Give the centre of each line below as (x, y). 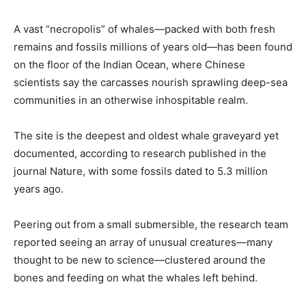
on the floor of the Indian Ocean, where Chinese (129, 64)
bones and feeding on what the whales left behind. (136, 277)
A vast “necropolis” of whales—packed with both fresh (144, 29)
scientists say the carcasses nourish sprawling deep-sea (151, 82)
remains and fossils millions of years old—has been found (153, 46)
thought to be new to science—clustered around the (140, 260)
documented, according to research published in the (140, 153)
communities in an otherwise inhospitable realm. (131, 100)
